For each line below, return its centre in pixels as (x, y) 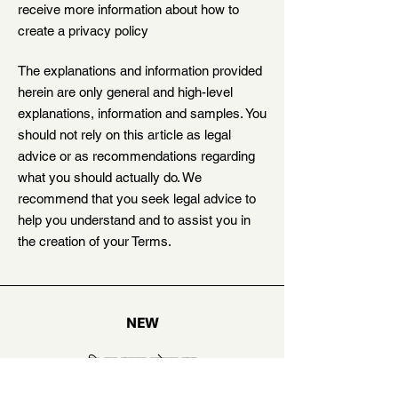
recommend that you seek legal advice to (137, 199)
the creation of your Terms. (95, 241)
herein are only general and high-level (125, 92)
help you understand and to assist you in (134, 220)
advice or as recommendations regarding (136, 156)
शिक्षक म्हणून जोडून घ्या (142, 361)
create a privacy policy (83, 31)
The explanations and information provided (140, 71)
